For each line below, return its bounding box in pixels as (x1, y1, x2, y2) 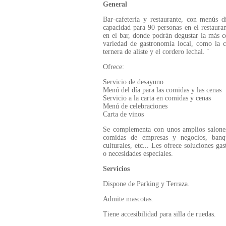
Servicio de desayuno (103, 78, 163, 86)
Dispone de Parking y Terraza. (103, 180, 190, 188)
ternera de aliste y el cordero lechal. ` (103, 48, 209, 55)
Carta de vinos (103, 110, 144, 118)
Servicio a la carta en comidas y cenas (103, 94, 211, 102)
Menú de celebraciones (103, 102, 167, 110)
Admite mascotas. (103, 195, 153, 203)
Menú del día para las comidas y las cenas (103, 86, 221, 94)
